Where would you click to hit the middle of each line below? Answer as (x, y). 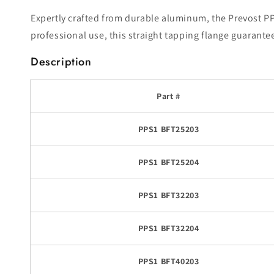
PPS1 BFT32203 (168, 195)
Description (61, 61)
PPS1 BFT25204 (168, 162)
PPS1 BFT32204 (168, 228)
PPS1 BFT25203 (168, 129)
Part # (168, 96)
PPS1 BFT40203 (168, 261)
